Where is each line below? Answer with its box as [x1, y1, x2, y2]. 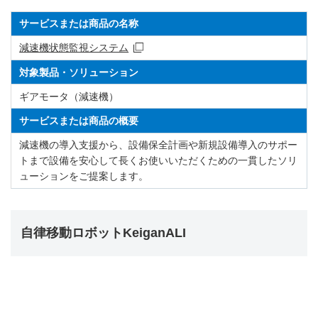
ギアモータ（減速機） [19, 90, 119, 102]
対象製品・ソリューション [19, 66, 139, 78]
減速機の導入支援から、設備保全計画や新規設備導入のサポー [19, 139, 298, 151]
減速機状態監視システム [19, 42, 129, 54]
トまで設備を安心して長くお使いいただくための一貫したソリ [19, 155, 298, 167]
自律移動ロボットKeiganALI [21, 225, 186, 240]
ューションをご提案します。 [19, 170, 149, 182]
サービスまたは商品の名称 [19, 18, 139, 30]
